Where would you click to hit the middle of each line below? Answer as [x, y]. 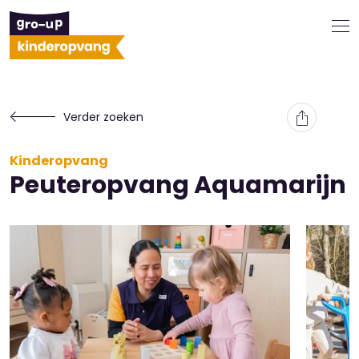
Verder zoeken [103, 117]
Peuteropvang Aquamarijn [178, 185]
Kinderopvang [59, 161]
